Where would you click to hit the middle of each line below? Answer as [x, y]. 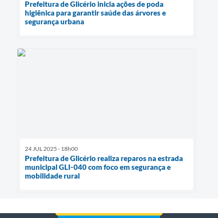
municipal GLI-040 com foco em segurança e [98, 167]
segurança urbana [54, 22]
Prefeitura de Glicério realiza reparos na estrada [104, 158]
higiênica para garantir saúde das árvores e [95, 13]
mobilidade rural [52, 175]
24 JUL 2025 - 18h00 [51, 148]
